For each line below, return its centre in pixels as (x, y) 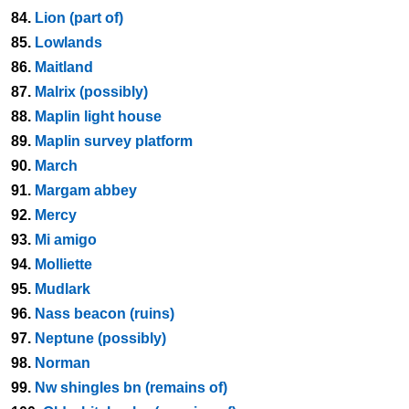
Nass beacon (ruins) (105, 314)
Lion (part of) (79, 18)
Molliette (63, 264)
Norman (63, 363)
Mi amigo (66, 240)
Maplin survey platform (114, 141)
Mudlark (63, 289)
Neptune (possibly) (100, 338)
